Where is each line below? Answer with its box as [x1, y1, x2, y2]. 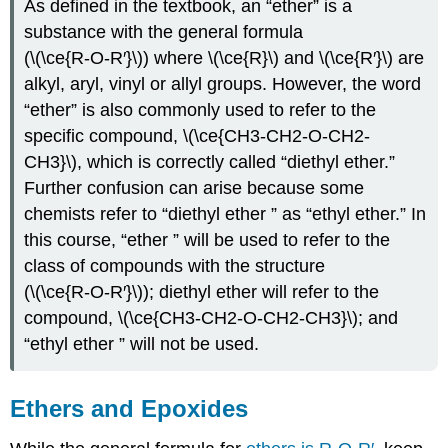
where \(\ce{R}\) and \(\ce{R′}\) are [149, 48, 425, 69]
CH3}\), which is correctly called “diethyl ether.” [24, 152, 396, 173]
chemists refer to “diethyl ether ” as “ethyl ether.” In [24, 204, 427, 225]
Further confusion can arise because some [24, 178, 365, 199]
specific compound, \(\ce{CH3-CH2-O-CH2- [24, 126, 371, 147]
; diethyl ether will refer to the [149, 282, 380, 303]
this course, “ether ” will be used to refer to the [24, 230, 391, 251]
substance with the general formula [24, 22, 304, 43]
